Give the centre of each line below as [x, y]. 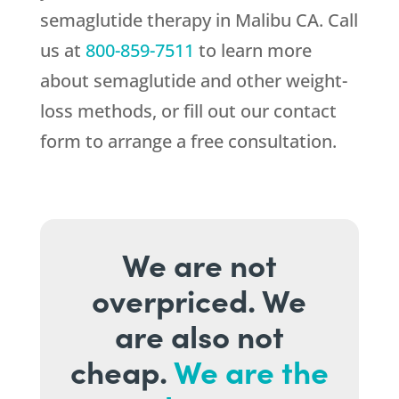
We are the [251, 370]
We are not [199, 264]
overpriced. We [199, 299]
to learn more [252, 51]
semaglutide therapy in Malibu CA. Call [199, 20]
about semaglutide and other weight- [193, 81]
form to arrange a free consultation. [188, 142]
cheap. [122, 370]
